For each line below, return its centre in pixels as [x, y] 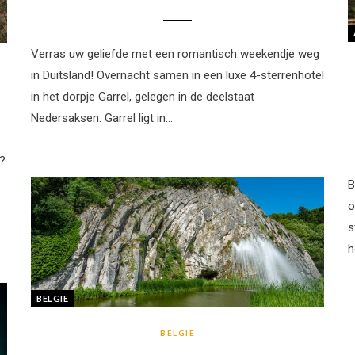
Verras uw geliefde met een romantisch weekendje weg [175, 54]
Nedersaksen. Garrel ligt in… [102, 118]
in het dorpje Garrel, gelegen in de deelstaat [143, 97]
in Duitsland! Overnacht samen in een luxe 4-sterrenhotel [177, 76]
